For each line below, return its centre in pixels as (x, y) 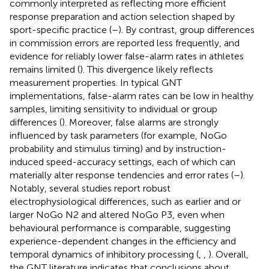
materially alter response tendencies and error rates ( (122, 175)
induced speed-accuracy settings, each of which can (122, 162)
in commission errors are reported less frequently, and (125, 43)
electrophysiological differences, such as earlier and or (125, 201)
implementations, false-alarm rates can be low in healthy (131, 95)
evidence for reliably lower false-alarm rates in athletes (127, 56)
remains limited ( (45, 69)
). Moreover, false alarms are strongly (140, 122)
